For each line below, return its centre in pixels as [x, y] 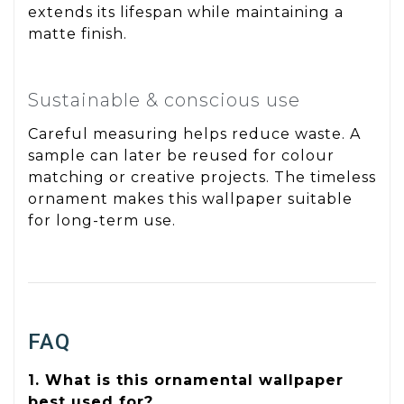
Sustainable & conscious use [164, 101]
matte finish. [78, 33]
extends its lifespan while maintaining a [186, 12]
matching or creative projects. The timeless [202, 178]
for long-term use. [102, 221]
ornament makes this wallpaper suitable [190, 199]
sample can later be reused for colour [181, 156]
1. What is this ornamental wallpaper [186, 381]
